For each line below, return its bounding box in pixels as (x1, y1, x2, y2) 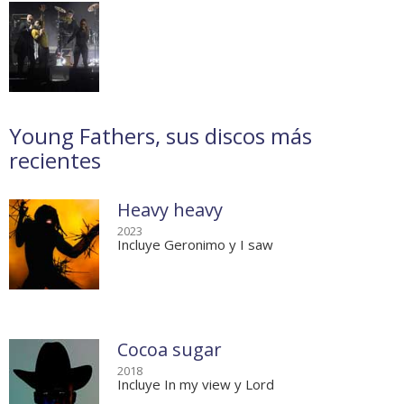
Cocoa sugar (117, 337, 222, 363)
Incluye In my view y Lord (117, 375, 274, 394)
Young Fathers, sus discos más (9, 121, 312, 151)
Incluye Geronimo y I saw (117, 235, 273, 254)
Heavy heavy (117, 197, 223, 223)
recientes (9, 145, 101, 176)
